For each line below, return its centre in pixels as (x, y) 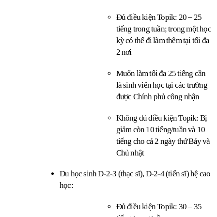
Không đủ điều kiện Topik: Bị (162, 118)
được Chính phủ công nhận (158, 97)
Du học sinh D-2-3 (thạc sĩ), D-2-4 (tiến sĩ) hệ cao (135, 174)
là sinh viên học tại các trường (162, 85)
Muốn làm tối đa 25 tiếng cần (161, 74)
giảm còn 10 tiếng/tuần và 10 (161, 129)
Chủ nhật (130, 153)
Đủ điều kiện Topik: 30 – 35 (159, 207)
